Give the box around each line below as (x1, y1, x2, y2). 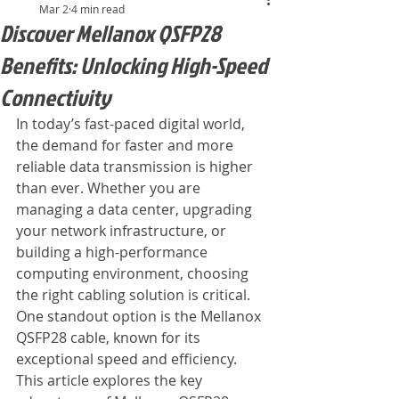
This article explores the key (16, 370, 206, 390)
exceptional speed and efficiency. (16, 349, 240, 369)
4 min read (71, 2, 125, 16)
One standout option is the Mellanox (16, 306, 265, 326)
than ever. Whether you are (16, 178, 204, 198)
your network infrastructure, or (16, 221, 230, 240)
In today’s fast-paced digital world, (16, 114, 248, 134)
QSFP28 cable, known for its (16, 328, 204, 347)
